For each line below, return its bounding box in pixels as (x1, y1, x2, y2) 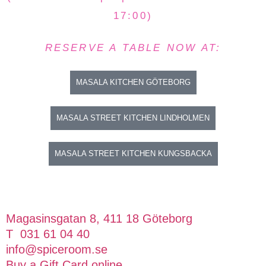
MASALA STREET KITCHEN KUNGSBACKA (54, 149, 212, 158)
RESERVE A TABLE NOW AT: (45, 42, 221, 53)
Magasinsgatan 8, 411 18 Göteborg (6, 212, 192, 225)
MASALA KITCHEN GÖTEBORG (75, 78, 191, 87)
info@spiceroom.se (6, 243, 107, 256)
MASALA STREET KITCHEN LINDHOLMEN (56, 113, 210, 122)
